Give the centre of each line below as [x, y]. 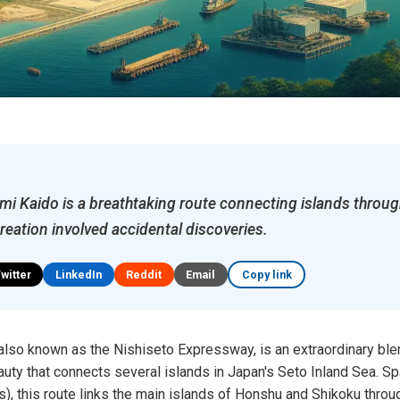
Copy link [267, 275]
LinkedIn [78, 275]
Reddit [144, 275]
